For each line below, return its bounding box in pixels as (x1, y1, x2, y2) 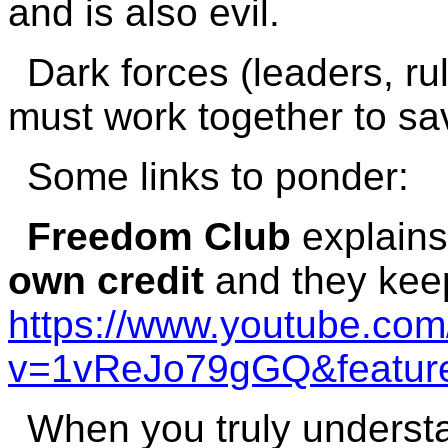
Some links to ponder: (27, 155, 410, 198)
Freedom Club (27, 215, 292, 258)
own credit (8, 259, 204, 302)
